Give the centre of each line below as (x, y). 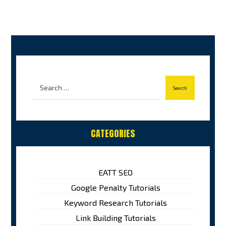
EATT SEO (116, 172)
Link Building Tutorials (116, 218)
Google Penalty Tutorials (116, 187)
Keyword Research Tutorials (116, 203)
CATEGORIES (113, 133)
